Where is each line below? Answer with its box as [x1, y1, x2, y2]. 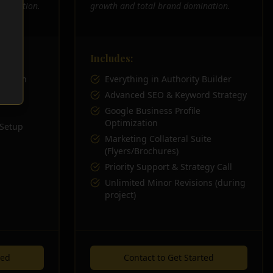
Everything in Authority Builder [105, 73, 232, 85]
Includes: [90, 52, 133, 65]
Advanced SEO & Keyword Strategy [105, 89, 247, 101]
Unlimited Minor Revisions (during [105, 177, 246, 188]
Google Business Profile [105, 105, 200, 116]
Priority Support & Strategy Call [105, 161, 232, 172]
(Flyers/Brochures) [105, 145, 179, 157]
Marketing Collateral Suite [105, 133, 211, 144]
